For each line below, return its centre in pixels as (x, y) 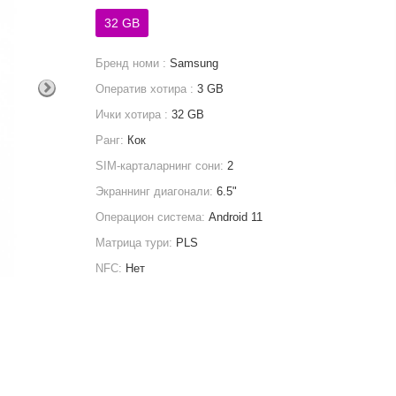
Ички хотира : (134, 114)
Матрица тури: (136, 243)
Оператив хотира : (147, 89)
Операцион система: (152, 217)
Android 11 (236, 217)
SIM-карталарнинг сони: (162, 166)
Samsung (194, 63)
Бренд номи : (133, 63)
